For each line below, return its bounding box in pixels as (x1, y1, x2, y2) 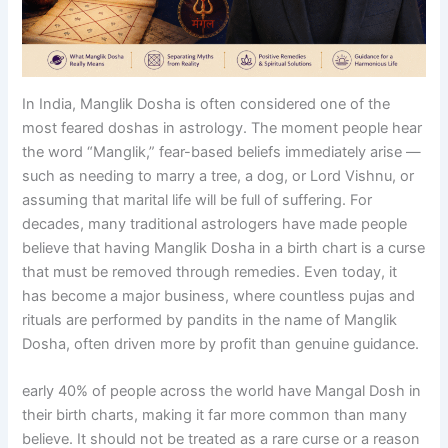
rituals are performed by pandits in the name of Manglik (22, 310, 398, 329)
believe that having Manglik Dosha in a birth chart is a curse (22, 238, 426, 257)
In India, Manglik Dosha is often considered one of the (22, 94, 391, 113)
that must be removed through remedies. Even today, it (22, 262, 398, 281)
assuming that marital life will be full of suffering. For (22, 190, 373, 209)
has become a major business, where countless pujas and (22, 286, 416, 305)
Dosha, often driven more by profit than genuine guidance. (22, 334, 420, 353)
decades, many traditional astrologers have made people (22, 214, 408, 233)
